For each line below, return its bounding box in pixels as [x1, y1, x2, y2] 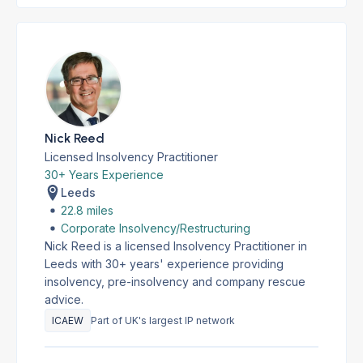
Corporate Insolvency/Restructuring [61, 221, 250, 235]
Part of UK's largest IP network [91, 314, 235, 327]
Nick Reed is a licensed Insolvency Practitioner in [45, 239, 307, 253]
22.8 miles [61, 203, 113, 217]
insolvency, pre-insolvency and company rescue [45, 275, 305, 288]
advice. [45, 293, 83, 306]
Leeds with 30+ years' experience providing [45, 257, 284, 271]
